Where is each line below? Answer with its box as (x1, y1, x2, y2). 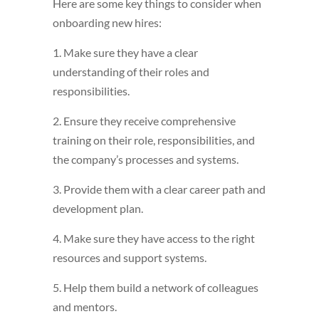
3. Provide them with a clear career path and (53, 182, 266, 197)
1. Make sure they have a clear (53, 46, 198, 60)
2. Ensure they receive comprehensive (53, 114, 236, 128)
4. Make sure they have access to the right (53, 231, 255, 246)
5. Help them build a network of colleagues (53, 281, 258, 295)
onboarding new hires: (53, 16, 162, 30)
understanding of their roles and (53, 65, 209, 79)
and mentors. (53, 300, 117, 314)
